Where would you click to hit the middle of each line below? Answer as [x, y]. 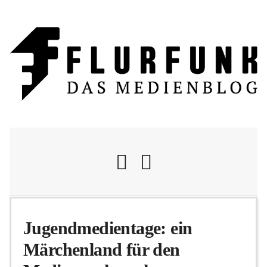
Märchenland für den [102, 250]
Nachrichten [133, 218]
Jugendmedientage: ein [108, 228]
